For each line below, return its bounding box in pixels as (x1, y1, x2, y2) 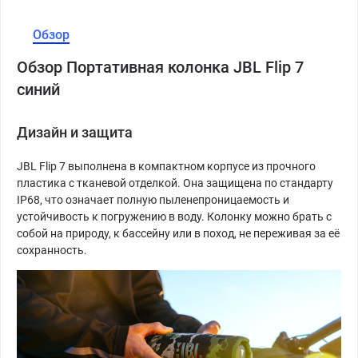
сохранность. (17, 244, 87, 257)
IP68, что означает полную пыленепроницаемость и (17, 193, 289, 206)
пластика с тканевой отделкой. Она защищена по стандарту (17, 177, 333, 189)
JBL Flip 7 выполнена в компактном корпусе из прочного (17, 160, 316, 173)
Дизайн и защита (17, 124, 133, 141)
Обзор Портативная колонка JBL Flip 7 (17, 58, 304, 77)
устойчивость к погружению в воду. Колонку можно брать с (17, 210, 332, 223)
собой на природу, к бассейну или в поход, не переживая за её (17, 227, 340, 240)
